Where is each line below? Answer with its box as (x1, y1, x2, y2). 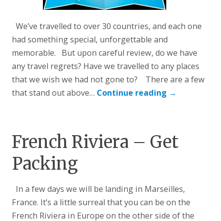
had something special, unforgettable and (12, 34, 168, 45)
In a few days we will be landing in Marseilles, (12, 183, 185, 194)
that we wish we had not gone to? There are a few (12, 74, 205, 85)
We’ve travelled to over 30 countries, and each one (12, 20, 202, 32)
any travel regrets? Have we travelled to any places (12, 60, 200, 72)
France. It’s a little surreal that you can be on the (12, 196, 191, 208)
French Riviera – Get (12, 131, 179, 152)
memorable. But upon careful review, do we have (12, 47, 198, 58)
